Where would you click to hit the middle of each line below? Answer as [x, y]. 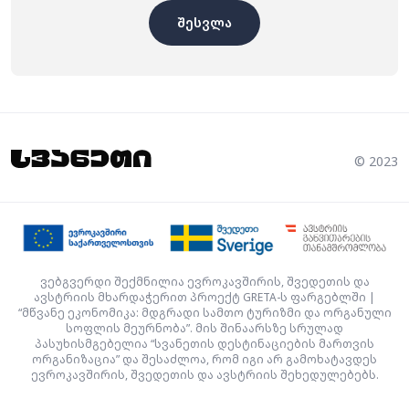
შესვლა [204, 22]
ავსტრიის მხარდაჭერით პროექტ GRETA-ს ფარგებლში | [204, 297]
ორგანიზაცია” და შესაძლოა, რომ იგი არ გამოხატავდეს [204, 359]
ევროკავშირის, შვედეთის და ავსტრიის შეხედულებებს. [204, 374]
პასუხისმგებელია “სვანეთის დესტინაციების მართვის [204, 343]
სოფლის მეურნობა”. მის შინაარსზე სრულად [204, 328]
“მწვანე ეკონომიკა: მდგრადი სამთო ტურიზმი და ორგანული [204, 312]
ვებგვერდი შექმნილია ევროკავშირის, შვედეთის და [204, 281]
